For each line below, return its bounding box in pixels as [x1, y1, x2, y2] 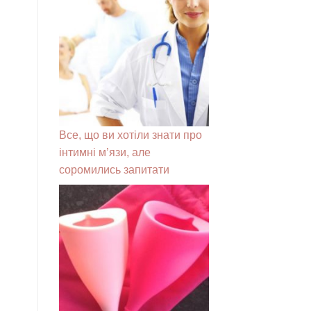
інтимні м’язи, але [58, 146, 151, 158]
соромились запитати [58, 163, 169, 176]
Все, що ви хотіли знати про [58, 128, 202, 141]
